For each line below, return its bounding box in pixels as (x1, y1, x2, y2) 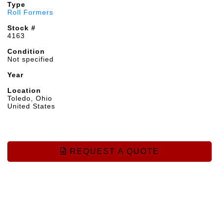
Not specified (7, 55, 54, 63)
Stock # (7, 24, 36, 32)
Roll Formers (7, 8, 53, 16)
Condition (7, 47, 45, 55)
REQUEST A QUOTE (66, 147, 159, 155)
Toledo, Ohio (7, 94, 52, 102)
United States (7, 102, 55, 110)
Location (7, 87, 41, 94)
